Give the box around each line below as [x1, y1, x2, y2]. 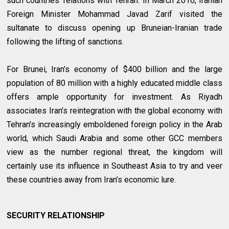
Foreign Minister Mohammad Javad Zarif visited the [7, 9, 222, 19]
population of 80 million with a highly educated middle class [7, 78, 222, 88]
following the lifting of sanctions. [7, 37, 124, 47]
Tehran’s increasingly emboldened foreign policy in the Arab [7, 120, 222, 130]
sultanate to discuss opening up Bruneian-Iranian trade [7, 23, 222, 33]
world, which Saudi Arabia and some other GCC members [7, 133, 222, 144]
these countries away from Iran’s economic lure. [7, 175, 176, 185]
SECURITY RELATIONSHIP [7, 211, 105, 221]
